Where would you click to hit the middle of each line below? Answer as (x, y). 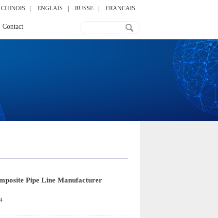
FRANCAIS (120, 8)
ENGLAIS (50, 8)
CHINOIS (13, 8)
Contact (13, 27)
